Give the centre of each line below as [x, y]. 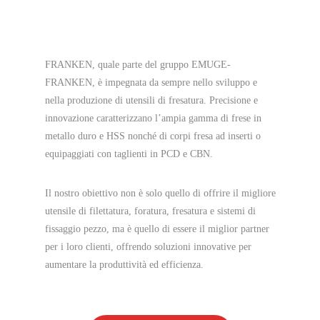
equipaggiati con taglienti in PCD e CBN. [129, 154]
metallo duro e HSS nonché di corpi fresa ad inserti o [152, 136]
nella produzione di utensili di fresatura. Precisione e [151, 100]
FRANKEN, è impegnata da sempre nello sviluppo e [151, 82]
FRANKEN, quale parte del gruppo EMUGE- [137, 64]
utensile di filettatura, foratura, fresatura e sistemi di [150, 211]
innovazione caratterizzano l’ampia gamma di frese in [153, 118]
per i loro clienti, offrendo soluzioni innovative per [148, 246]
